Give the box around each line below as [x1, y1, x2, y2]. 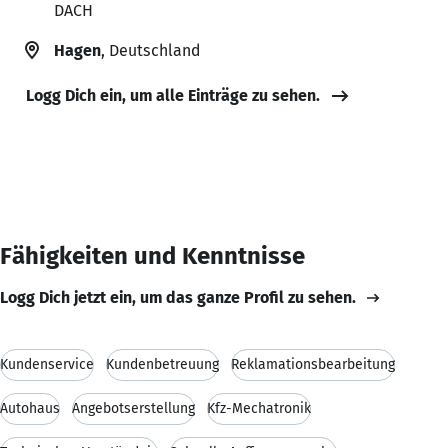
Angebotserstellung [72, 399, 195, 417]
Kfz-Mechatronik [207, 399, 311, 417]
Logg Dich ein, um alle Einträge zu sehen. [26, 85, 320, 105]
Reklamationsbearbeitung [231, 355, 395, 373]
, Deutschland [101, 40, 200, 60]
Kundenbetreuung [106, 355, 219, 373]
